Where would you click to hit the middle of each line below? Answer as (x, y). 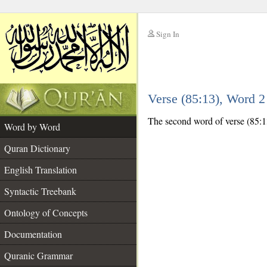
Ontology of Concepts (46, 212)
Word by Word (32, 127)
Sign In (168, 34)
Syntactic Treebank (40, 191)
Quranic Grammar (38, 255)
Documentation (33, 234)
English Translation (41, 170)
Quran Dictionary (37, 148)
